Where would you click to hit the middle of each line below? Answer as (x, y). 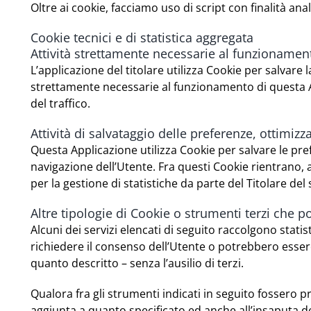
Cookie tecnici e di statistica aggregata (142, 38)
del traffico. (61, 104)
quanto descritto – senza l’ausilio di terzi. (137, 263)
